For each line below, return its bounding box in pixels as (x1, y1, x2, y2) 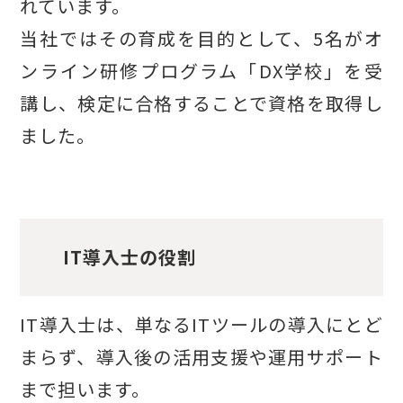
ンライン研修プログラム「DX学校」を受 (20, 57, 383, 84)
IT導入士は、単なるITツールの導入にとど (20, 310, 383, 337)
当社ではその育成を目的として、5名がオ (20, 24, 383, 51)
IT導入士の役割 (62, 244, 196, 271)
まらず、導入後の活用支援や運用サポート (20, 343, 383, 370)
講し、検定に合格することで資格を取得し (20, 89, 383, 116)
